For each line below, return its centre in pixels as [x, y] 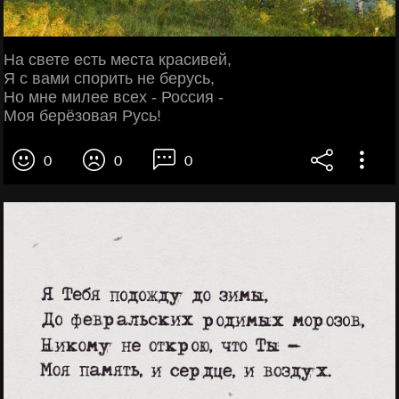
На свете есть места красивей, [118, 59]
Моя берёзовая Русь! [82, 115]
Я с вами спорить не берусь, [109, 78]
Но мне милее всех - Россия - [114, 97]
